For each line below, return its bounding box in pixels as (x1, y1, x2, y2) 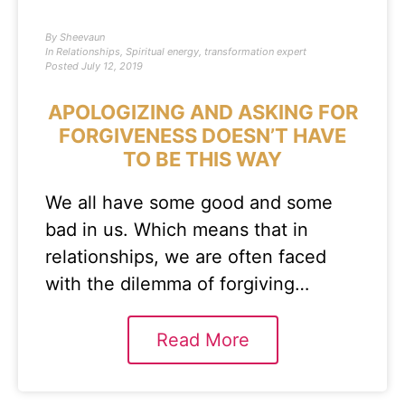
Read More (155, 329, 250, 351)
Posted (45, 60, 79, 72)
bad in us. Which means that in (45, 219, 308, 240)
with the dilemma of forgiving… (45, 273, 309, 295)
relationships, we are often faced (45, 246, 326, 268)
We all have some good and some (45, 192, 333, 213)
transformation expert (204, 45, 306, 58)
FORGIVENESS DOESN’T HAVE (59, 124, 346, 147)
